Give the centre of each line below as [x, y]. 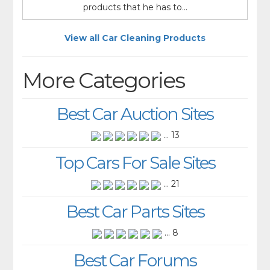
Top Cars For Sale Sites [135, 163]
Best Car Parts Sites [135, 212]
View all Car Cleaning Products [135, 38]
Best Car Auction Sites [135, 114]
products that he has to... [135, 8]
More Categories [104, 80]
